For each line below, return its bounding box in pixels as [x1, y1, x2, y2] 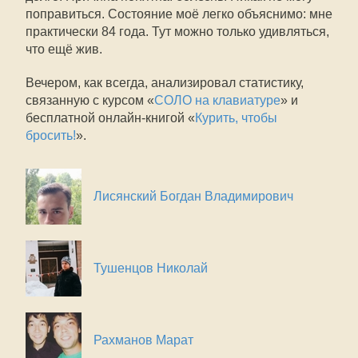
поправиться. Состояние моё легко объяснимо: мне [26, 7, 332, 21]
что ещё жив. [26, 42, 102, 56]
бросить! [26, 129, 76, 142]
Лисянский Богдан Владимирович [93, 189, 293, 203]
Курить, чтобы [195, 111, 277, 125]
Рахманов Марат [93, 333, 193, 347]
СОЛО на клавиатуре [154, 93, 280, 107]
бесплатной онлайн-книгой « [26, 111, 195, 125]
